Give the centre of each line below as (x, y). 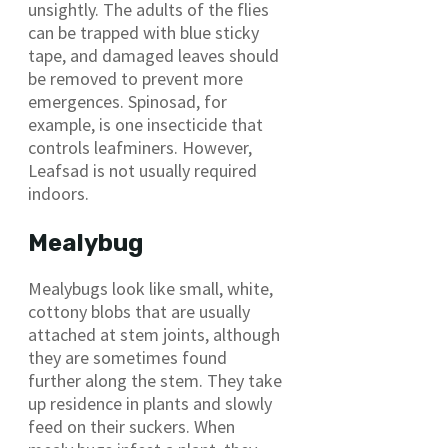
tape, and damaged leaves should (153, 56)
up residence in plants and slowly (150, 404)
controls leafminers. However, (140, 148)
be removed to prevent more (135, 79)
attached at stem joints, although (154, 335)
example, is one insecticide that (145, 125)
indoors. (58, 194)
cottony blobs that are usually (139, 312)
